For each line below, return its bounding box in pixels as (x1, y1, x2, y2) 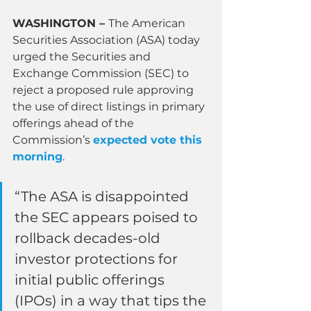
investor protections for (15, 250, 181, 267)
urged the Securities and (12, 49, 153, 63)
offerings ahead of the (12, 116, 137, 130)
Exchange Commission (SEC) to (12, 66, 192, 80)
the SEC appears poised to (15, 208, 201, 226)
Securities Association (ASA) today (12, 33, 203, 47)
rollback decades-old (15, 229, 164, 246)
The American (108, 16, 188, 30)
